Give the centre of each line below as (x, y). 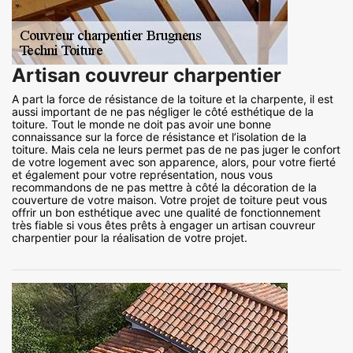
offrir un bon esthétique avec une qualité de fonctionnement (166, 213)
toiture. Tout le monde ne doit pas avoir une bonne (141, 124)
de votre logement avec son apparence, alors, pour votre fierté (174, 162)
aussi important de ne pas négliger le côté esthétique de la (163, 112)
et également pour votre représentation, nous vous (142, 175)
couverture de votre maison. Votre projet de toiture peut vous (169, 200)
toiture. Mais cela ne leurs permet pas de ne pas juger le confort (176, 150)
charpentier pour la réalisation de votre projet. (130, 238)
